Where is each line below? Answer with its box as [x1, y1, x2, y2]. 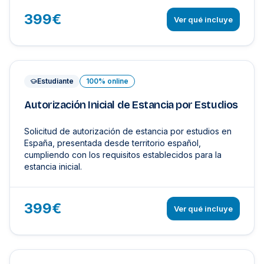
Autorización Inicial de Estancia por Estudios [24, 98, 238, 111]
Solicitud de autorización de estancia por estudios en [24, 126, 232, 136]
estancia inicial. [24, 161, 82, 171]
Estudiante [37, 77, 74, 85]
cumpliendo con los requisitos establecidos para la [24, 150, 222, 160]
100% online [86, 77, 128, 85]
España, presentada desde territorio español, [24, 138, 201, 148]
